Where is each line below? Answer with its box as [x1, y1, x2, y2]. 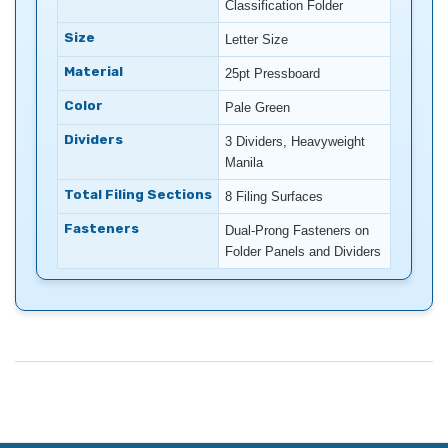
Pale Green [225, 100, 290, 116]
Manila [225, 155, 263, 171]
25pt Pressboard [225, 66, 320, 82]
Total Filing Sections [64, 187, 212, 203]
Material [64, 64, 123, 80]
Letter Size [225, 32, 288, 48]
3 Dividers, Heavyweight [225, 134, 365, 150]
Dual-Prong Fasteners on [225, 223, 369, 239]
